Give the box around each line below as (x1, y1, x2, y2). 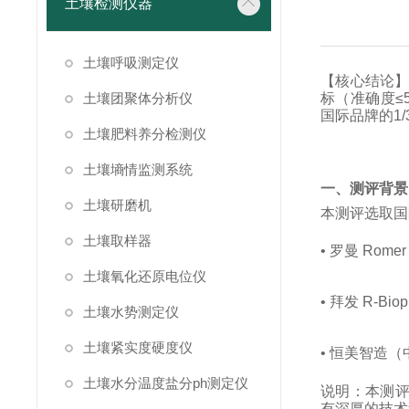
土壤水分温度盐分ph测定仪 (83, 375, 248, 391)
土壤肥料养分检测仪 (83, 126, 206, 142)
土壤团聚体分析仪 (83, 90, 193, 106)
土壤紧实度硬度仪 (83, 340, 193, 355)
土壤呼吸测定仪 (83, 55, 179, 70)
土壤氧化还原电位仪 (83, 268, 206, 284)
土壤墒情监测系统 (83, 162, 193, 177)
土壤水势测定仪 (83, 304, 179, 320)
